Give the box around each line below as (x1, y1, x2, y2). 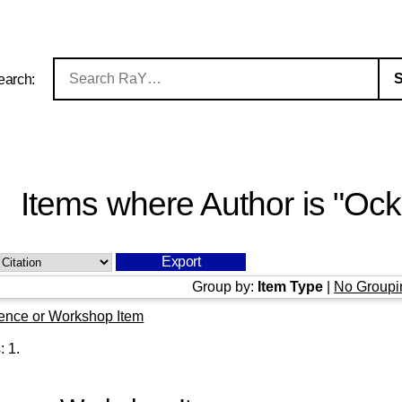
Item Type (258, 278, 324, 294)
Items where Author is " (21, 186, 344, 223)
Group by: (192, 278, 258, 294)
